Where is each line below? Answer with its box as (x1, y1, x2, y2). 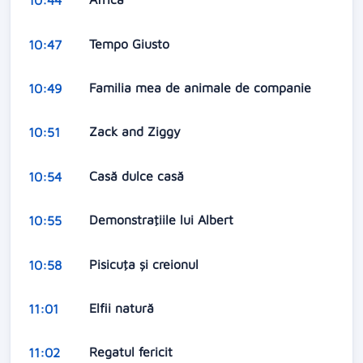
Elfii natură (88, 300, 158, 315)
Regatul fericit (88, 344, 177, 360)
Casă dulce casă (88, 168, 188, 183)
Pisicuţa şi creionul (88, 256, 203, 271)
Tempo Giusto (88, 36, 173, 51)
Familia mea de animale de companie (88, 80, 315, 96)
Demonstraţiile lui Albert (88, 212, 237, 228)
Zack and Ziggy (88, 124, 185, 139)
